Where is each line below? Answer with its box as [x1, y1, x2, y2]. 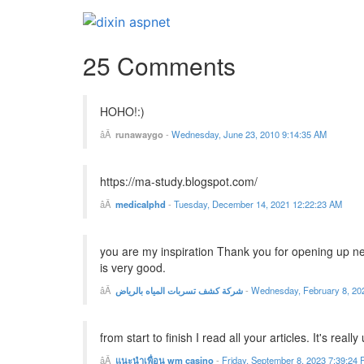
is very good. [100, 259, 166, 276]
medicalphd [115, 197, 166, 211]
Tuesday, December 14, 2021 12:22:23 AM [174, 197, 342, 211]
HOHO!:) [100, 103, 145, 120]
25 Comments [83, 48, 236, 84]
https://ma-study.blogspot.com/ [100, 173, 258, 190]
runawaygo [115, 128, 163, 141]
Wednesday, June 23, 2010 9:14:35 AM [171, 128, 327, 141]
